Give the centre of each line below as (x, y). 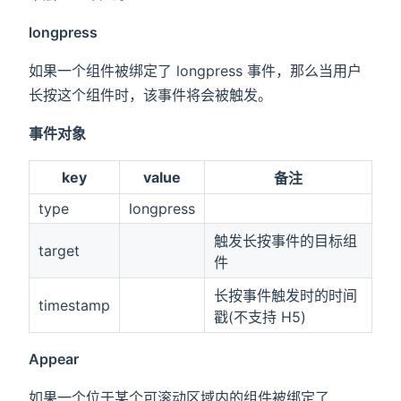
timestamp (74, 306)
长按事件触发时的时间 (285, 296)
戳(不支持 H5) (260, 317)
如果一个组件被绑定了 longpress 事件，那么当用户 (195, 71)
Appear (54, 359)
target (59, 251)
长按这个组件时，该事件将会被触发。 (150, 95)
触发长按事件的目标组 (285, 241)
